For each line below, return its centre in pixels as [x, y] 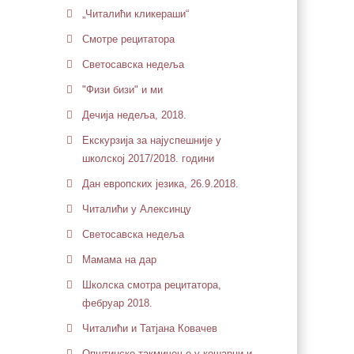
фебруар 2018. [117, 303]
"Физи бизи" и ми [122, 90]
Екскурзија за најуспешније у [151, 140]
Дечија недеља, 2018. [134, 115]
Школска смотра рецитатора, [151, 285]
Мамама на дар [119, 260]
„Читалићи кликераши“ [135, 14]
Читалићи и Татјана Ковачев [149, 328]
